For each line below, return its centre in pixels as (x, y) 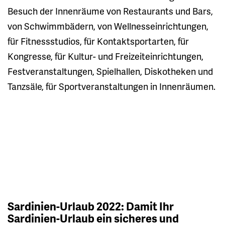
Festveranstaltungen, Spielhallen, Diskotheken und (110, 71)
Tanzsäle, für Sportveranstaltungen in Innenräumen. (111, 86)
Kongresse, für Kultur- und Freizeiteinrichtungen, (105, 56)
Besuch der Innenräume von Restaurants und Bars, (110, 11)
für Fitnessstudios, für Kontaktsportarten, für (98, 41)
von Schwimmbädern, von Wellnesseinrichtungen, (108, 26)
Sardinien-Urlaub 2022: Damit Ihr (91, 206)
